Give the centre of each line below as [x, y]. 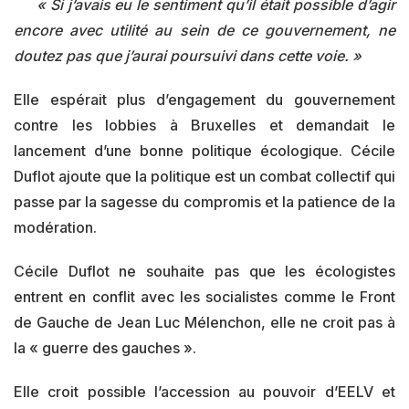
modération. [55, 227]
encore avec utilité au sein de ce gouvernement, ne [204, 30]
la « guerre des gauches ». [105, 348]
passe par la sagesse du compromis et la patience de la [204, 202]
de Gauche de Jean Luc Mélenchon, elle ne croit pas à [204, 322]
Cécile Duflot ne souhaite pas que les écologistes [204, 271]
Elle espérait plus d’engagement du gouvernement [204, 100]
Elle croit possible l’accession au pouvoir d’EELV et [204, 392]
